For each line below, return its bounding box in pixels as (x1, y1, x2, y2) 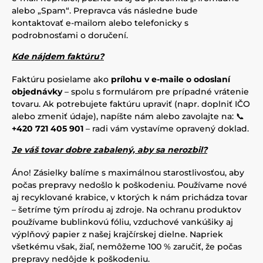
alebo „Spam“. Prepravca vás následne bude (12, 5, 198, 16)
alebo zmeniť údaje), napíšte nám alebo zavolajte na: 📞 (12, 111, 244, 122)
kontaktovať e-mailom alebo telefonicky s (12, 18, 188, 28)
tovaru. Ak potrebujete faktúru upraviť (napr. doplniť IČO (12, 99, 250, 109)
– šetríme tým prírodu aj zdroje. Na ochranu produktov (12, 204, 241, 215)
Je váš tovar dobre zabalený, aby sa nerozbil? (12, 144, 207, 155)
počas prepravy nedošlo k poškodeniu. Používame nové (12, 180, 247, 190)
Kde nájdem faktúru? (12, 51, 104, 62)
